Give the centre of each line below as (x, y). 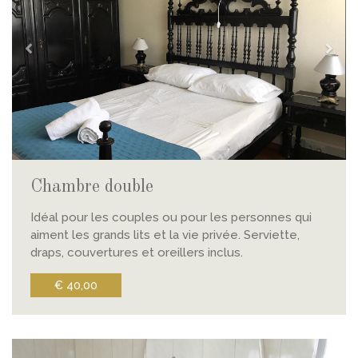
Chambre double (91, 187)
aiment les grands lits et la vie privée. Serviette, (165, 235)
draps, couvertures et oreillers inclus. (136, 252)
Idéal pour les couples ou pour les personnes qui (171, 217)
